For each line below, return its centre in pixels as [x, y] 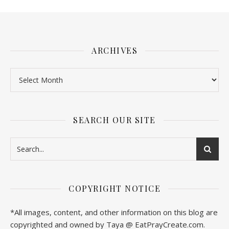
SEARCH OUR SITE [114, 120]
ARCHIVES [114, 51]
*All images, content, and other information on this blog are [114, 212]
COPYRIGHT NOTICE [114, 189]
